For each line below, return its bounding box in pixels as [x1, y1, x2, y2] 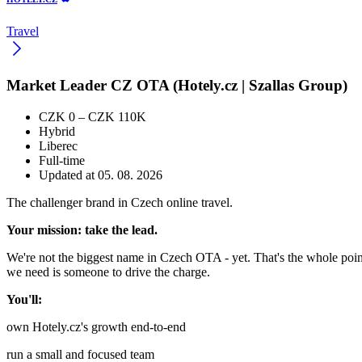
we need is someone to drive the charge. [6, 264, 210, 279]
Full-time [39, 153, 85, 167]
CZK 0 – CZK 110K [39, 109, 146, 124]
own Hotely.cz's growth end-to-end [6, 319, 186, 334]
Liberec [39, 138, 78, 153]
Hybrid [39, 124, 75, 138]
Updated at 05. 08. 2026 [39, 167, 162, 182]
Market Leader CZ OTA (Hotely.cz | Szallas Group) [6, 77, 347, 95]
